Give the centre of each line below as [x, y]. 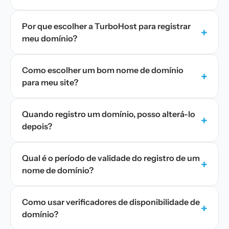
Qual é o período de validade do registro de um [111, 158]
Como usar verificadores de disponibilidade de [111, 202]
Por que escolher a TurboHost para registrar [106, 26]
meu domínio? [50, 38]
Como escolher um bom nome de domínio [103, 70]
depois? [37, 126]
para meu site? [50, 82]
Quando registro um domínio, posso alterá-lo [109, 114]
